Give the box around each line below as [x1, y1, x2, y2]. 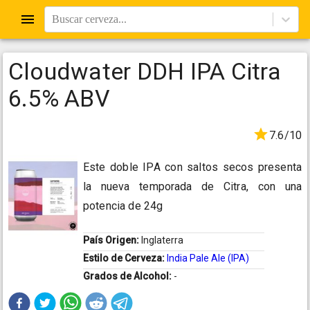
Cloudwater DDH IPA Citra [8, 57, 281, 85]
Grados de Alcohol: [83, 271, 174, 282]
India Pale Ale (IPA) [167, 253, 249, 264]
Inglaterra [141, 235, 183, 246]
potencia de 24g [83, 199, 163, 213]
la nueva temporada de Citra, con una [83, 180, 302, 194]
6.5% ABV [8, 84, 110, 112]
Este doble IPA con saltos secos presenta [83, 161, 302, 174]
